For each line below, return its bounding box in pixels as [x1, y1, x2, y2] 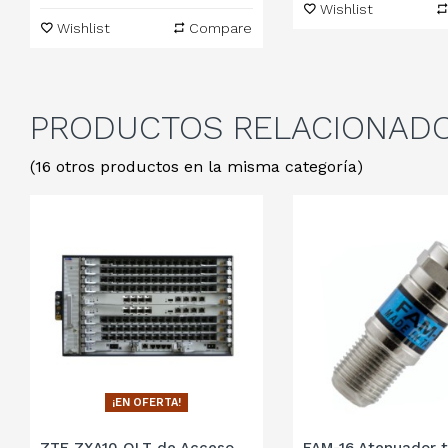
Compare [188, 19, 252, 36]
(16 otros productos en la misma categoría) [30, 156, 363, 176]
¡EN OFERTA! [111, 396, 181, 410]
